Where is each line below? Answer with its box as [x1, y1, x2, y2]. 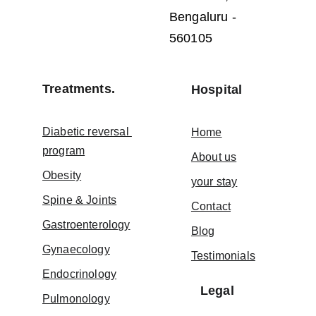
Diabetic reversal [42, 126, 132, 138]
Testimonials [190, 250, 255, 262]
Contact [190, 200, 231, 212]
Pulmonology [42, 293, 110, 305]
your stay [190, 176, 238, 188]
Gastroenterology [42, 219, 130, 231]
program [42, 145, 85, 157]
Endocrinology [42, 268, 117, 280]
